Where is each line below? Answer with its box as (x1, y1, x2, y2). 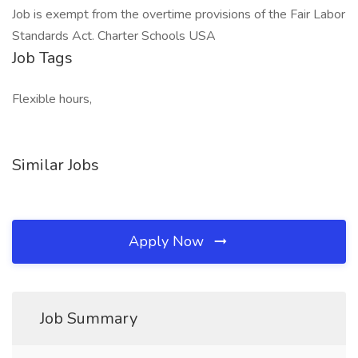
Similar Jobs (12, 154, 99, 176)
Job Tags (12, 47, 73, 69)
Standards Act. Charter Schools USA (12, 27, 216, 45)
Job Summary (40, 308, 137, 329)
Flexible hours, (12, 90, 92, 108)
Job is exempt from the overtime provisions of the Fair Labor (12, 6, 345, 23)
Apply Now (129, 232, 208, 251)
